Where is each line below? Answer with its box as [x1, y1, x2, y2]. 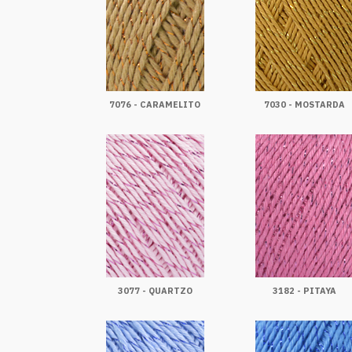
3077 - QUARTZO [117, 285, 192, 296]
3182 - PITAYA [272, 285, 336, 296]
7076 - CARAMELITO [109, 99, 200, 110]
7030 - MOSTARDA [263, 99, 345, 110]
